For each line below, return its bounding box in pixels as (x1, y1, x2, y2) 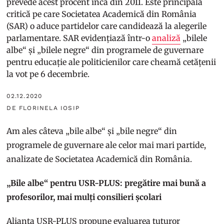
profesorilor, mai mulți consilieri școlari (6, 191, 162, 202)
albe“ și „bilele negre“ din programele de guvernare (6, 44, 204, 55)
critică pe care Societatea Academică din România (6, 8, 197, 19)
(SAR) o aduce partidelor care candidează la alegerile (6, 20, 207, 31)
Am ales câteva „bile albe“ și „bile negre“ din (6, 125, 177, 136)
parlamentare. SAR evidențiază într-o (6, 32, 152, 43)
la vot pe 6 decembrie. (6, 68, 90, 79)
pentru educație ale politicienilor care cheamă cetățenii (6, 56, 216, 67)
